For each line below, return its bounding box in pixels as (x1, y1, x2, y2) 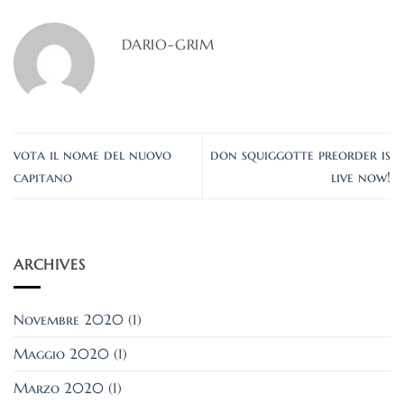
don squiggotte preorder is (210, 144, 390, 163)
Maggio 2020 (14, 344, 109, 363)
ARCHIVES (14, 254, 86, 273)
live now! (331, 167, 390, 186)
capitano (14, 167, 72, 186)
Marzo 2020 (14, 378, 104, 397)
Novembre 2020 (14, 309, 124, 328)
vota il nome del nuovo (14, 144, 171, 163)
